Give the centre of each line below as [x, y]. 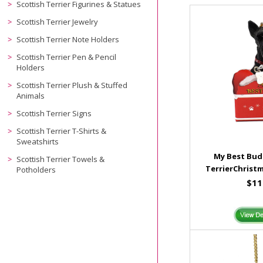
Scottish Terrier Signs [54, 113]
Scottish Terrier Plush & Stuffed [72, 85]
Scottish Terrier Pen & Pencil [67, 57]
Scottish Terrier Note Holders [68, 39]
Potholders [36, 170]
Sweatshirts [38, 141]
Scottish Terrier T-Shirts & [62, 131]
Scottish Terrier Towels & [61, 159]
